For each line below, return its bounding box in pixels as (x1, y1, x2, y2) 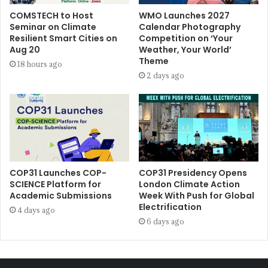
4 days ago (17, 205, 55, 215)
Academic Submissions (10, 190, 112, 202)
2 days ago (147, 71, 184, 81)
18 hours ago (17, 59, 62, 69)
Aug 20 (10, 44, 40, 56)
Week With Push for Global (139, 190, 254, 202)
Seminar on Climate (10, 21, 96, 33)
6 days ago (147, 217, 184, 227)
